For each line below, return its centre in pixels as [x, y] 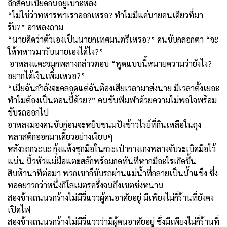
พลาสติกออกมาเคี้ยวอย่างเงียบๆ [61, 136]
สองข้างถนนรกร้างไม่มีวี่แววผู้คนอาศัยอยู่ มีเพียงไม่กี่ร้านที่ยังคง [111, 197]
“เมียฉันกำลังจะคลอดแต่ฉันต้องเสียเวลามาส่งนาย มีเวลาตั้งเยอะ [113, 88]
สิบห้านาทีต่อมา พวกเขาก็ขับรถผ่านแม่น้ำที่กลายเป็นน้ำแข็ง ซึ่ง [113, 173]
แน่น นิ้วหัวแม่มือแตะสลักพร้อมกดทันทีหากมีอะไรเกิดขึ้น [103, 161]
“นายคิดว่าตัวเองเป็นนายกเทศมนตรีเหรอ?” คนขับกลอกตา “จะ [113, 39]
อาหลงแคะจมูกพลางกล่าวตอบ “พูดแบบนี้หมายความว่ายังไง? [110, 63]
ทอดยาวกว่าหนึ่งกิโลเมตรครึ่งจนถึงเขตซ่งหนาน [86, 185]
